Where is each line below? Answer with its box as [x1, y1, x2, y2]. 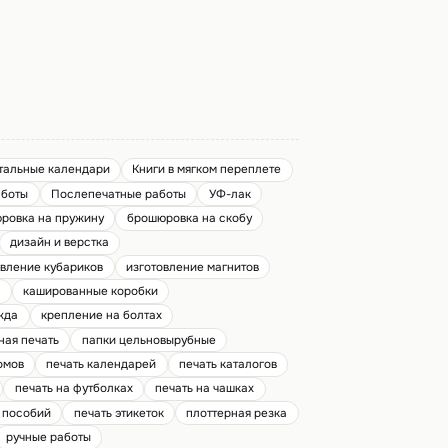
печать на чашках [155, 381, 255, 397]
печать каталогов [178, 357, 277, 373]
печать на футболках [14, 381, 133, 397]
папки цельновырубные [81, 332, 216, 348]
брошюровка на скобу [126, 210, 252, 226]
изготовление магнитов [126, 259, 260, 275]
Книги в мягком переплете [132, 162, 282, 178]
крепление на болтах [41, 308, 163, 324]
